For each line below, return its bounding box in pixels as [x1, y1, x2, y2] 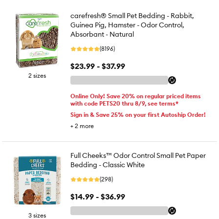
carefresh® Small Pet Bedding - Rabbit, [70, 11, 194, 20]
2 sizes [28, 72, 46, 79]
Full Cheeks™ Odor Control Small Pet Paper [70, 151, 206, 160]
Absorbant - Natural [70, 30, 134, 39]
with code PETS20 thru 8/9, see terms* [70, 100, 178, 107]
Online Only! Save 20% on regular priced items [70, 92, 201, 100]
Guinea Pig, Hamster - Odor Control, [70, 21, 184, 29]
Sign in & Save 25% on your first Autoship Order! [70, 111, 206, 118]
